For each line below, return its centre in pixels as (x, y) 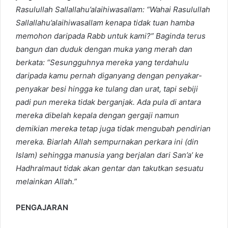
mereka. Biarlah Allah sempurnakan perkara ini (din (107, 142)
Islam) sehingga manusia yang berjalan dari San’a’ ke (110, 155)
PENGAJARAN (42, 208)
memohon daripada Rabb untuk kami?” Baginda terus (111, 36)
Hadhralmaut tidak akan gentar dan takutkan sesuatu (110, 168)
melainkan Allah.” (46, 182)
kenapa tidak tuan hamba (149, 23)
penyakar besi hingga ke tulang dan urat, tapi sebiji (107, 89)
